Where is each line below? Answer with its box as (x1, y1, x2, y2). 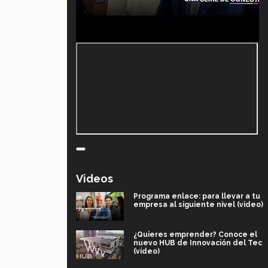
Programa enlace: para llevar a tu (133, 192, 260, 201)
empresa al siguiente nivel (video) (133, 200, 263, 209)
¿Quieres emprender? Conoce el (133, 230, 257, 239)
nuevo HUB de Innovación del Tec (133, 239, 262, 248)
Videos (76, 172, 113, 185)
